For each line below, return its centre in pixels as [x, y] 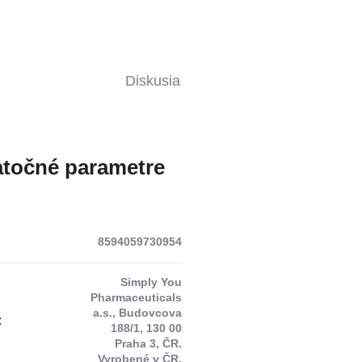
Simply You [151, 282]
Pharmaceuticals [136, 298]
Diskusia [153, 81]
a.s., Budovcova [137, 313]
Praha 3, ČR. [148, 344]
